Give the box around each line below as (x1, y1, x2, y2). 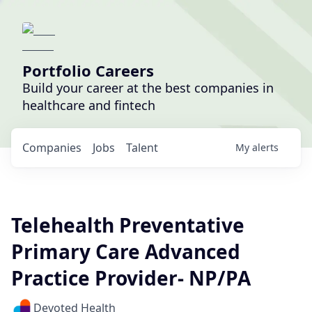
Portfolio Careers (22, 60, 154, 81)
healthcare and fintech (22, 97, 155, 114)
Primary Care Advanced (11, 238, 240, 265)
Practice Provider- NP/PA (11, 265, 251, 291)
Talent (126, 140, 158, 155)
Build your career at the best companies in (22, 79, 274, 96)
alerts (252, 141, 279, 154)
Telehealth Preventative (11, 212, 244, 238)
